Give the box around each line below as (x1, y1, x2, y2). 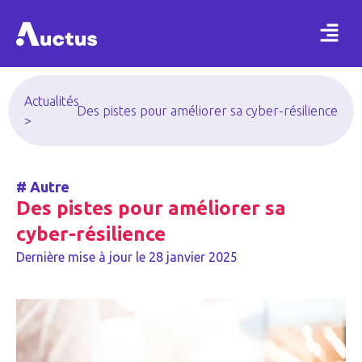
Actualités (24, 94, 79, 109)
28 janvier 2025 (149, 250, 238, 265)
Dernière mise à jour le (16, 250, 145, 265)
